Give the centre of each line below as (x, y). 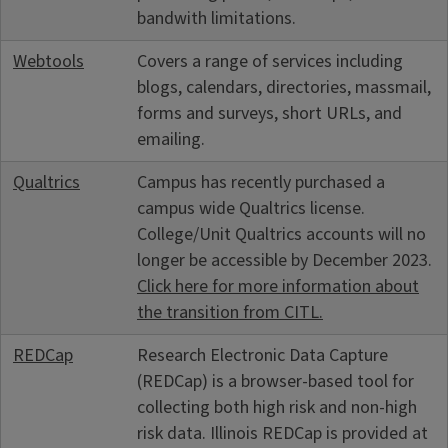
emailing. (171, 139)
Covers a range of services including (270, 61)
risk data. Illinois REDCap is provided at (282, 433)
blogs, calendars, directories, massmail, (284, 87)
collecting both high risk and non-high (277, 407)
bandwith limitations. (216, 18)
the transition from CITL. (230, 312)
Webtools (48, 61)
